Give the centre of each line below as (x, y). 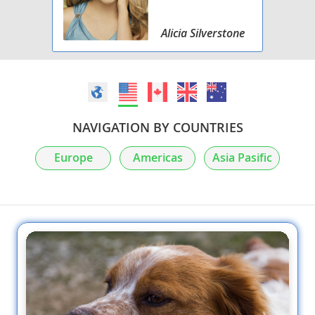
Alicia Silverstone (203, 33)
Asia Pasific (242, 157)
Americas (157, 157)
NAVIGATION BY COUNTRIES (157, 127)
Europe (73, 157)
